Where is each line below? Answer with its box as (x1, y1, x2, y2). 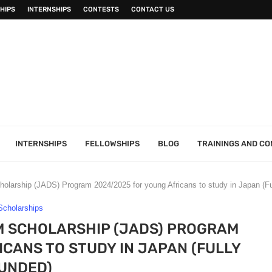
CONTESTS (83, 5, 119, 13)
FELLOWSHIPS (85, 139, 140, 148)
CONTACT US (131, 5, 174, 13)
